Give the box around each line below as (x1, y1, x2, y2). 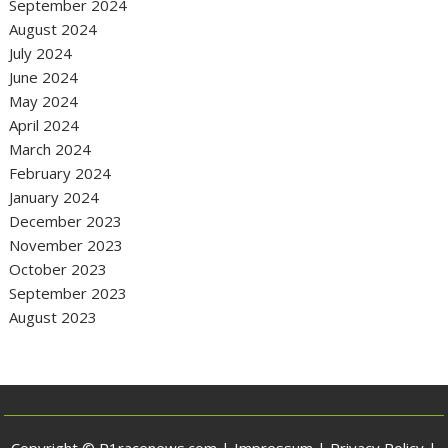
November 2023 (9, 235, 124, 256)
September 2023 (9, 283, 128, 304)
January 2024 (9, 187, 100, 208)
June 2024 (9, 67, 79, 88)
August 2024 (9, 19, 98, 40)
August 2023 (9, 307, 98, 328)
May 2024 (9, 91, 79, 112)
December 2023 (9, 211, 123, 232)
